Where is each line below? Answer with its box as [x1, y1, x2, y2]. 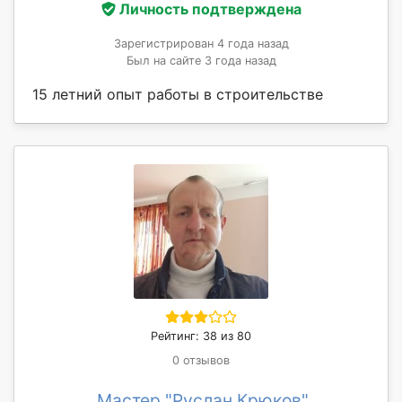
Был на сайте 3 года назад [126, 53, 276, 67]
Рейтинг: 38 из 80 [151, 328, 251, 343]
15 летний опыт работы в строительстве [32, 84, 323, 103]
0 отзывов [172, 353, 230, 367]
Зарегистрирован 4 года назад [113, 36, 289, 50]
